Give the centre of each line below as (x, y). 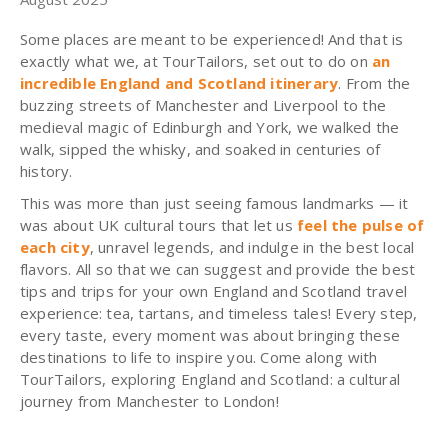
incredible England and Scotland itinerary (179, 82)
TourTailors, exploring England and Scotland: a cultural (210, 378)
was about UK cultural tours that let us (158, 224)
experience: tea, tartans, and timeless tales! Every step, (219, 312)
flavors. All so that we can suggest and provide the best (218, 268)
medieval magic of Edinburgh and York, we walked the (210, 126)
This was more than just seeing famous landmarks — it (214, 202)
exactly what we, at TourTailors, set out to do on (196, 60)
